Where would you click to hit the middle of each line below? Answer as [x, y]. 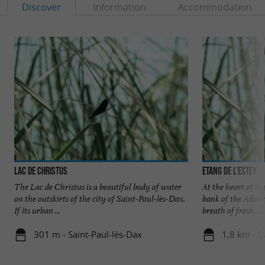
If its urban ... [37, 210]
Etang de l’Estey [230, 171]
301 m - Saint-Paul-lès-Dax [88, 234]
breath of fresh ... [232, 210]
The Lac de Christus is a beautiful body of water [98, 186]
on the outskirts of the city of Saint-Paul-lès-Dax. [100, 198]
